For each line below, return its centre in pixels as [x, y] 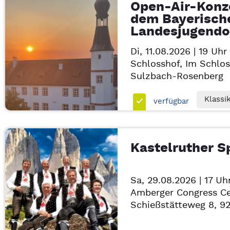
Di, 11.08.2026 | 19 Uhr [178, 52]
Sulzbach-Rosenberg [177, 76]
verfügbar [171, 102]
